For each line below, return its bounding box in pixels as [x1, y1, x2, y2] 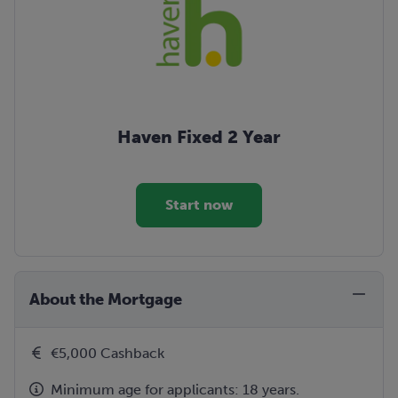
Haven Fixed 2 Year [117, 126, 281, 148]
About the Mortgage [29, 290, 182, 310]
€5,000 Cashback [51, 345, 164, 362]
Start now [165, 196, 233, 214]
